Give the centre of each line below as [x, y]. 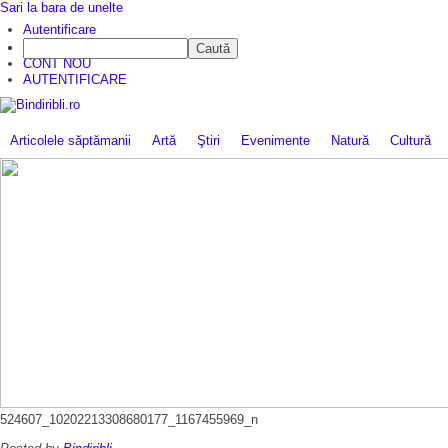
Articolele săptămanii [70, 140]
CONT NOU [57, 63]
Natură [350, 140]
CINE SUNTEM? [72, 47]
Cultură [410, 140]
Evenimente [275, 140]
